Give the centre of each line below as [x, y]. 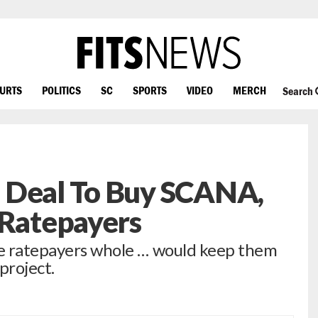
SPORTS [150, 90]
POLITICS [61, 90]
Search [298, 91]
